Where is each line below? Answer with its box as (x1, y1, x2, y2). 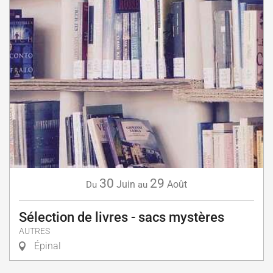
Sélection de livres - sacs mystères (19, 209, 224, 225)
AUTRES (19, 225, 50, 236)
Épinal (32, 239, 61, 252)
